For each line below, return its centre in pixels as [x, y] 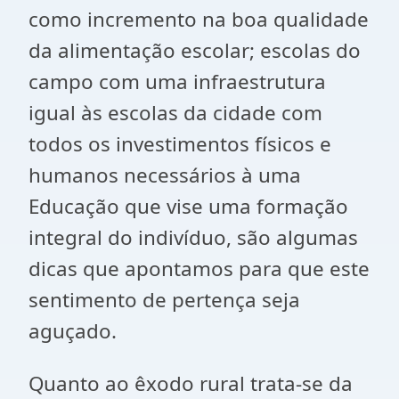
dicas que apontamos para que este [199, 269]
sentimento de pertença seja [164, 300]
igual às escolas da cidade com [175, 113]
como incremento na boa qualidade [199, 19]
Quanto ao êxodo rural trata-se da [191, 383]
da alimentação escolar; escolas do [195, 50]
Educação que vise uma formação [188, 206]
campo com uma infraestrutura [177, 81]
